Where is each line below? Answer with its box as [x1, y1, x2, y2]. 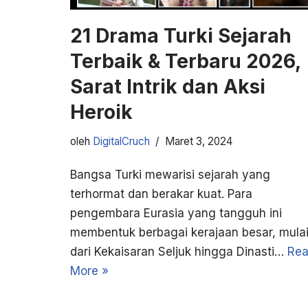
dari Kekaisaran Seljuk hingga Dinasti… [70, 244, 287, 258]
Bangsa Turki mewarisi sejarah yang [70, 167, 270, 181]
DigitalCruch [93, 134, 150, 148]
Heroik [70, 100, 133, 124]
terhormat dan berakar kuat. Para [70, 186, 252, 201]
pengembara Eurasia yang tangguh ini [70, 206, 282, 220]
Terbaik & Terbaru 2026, [70, 49, 300, 73]
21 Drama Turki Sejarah [70, 23, 291, 47]
